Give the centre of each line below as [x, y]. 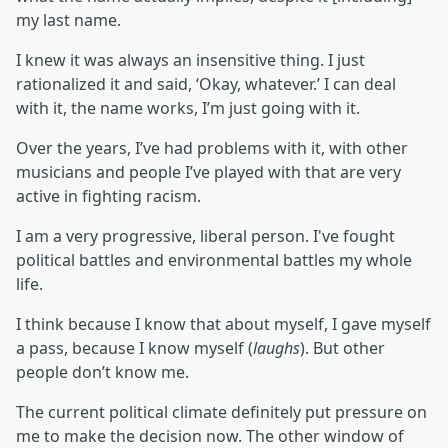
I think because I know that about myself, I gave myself [223, 324]
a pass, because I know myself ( [134, 348]
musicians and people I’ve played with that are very [208, 172]
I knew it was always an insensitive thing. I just [190, 60]
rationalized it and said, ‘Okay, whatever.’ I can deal [206, 84]
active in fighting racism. [108, 196]
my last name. [68, 20]
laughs [276, 348]
